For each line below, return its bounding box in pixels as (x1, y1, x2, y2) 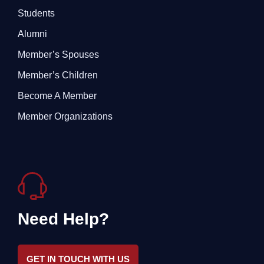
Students (18, 8, 55, 19)
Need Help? (18, 210, 109, 229)
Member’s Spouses (18, 49, 99, 60)
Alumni (18, 29, 47, 39)
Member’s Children (18, 70, 98, 81)
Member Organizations (18, 111, 113, 122)
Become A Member (18, 91, 97, 101)
